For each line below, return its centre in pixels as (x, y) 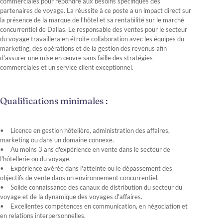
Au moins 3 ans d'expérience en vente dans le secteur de (90, 149)
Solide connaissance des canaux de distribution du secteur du (96, 187)
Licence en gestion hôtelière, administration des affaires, (90, 130)
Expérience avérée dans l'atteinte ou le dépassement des (91, 168)
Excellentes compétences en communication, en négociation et (99, 206)
